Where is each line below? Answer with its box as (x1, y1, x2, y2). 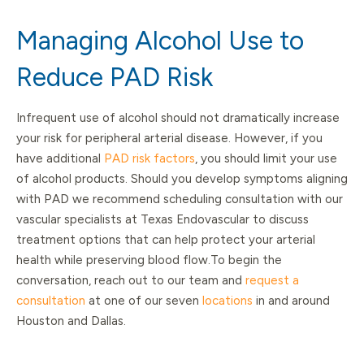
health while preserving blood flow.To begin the (16, 253, 282, 268)
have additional (16, 151, 104, 167)
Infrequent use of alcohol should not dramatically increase (16, 110, 340, 126)
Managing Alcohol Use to (16, 25, 304, 57)
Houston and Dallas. (16, 314, 126, 329)
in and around (253, 293, 330, 309)
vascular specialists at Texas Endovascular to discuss (16, 212, 309, 227)
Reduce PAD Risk (16, 62, 213, 93)
